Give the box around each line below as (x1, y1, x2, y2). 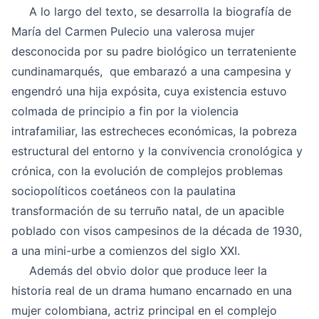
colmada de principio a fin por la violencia (11, 104, 239, 119)
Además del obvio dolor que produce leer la (11, 263, 267, 278)
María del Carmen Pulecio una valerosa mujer (11, 24, 255, 39)
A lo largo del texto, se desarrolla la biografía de (11, 4, 291, 19)
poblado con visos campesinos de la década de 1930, (11, 224, 302, 239)
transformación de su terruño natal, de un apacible (11, 204, 284, 219)
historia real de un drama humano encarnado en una (11, 283, 292, 298)
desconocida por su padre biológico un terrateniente (11, 44, 296, 59)
